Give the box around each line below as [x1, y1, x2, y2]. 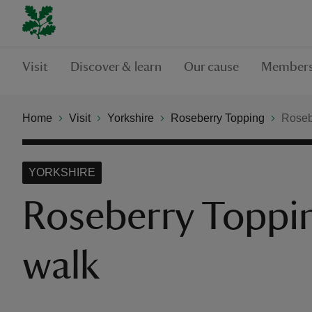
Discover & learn [70, 60, 162, 74]
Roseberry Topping [171, 111, 265, 124]
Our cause [184, 60, 239, 74]
